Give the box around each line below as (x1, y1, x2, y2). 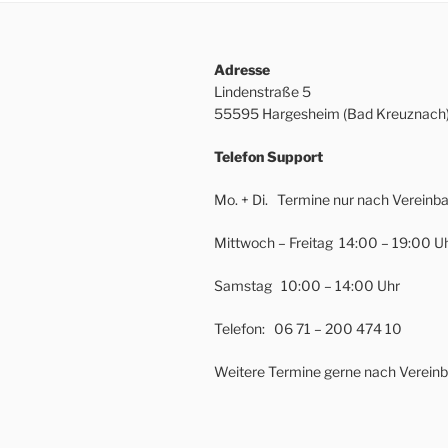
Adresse (214, 61, 270, 79)
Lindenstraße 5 (214, 83, 311, 101)
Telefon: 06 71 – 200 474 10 (214, 320, 402, 338)
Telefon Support (214, 148, 323, 166)
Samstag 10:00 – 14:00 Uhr (214, 277, 400, 295)
